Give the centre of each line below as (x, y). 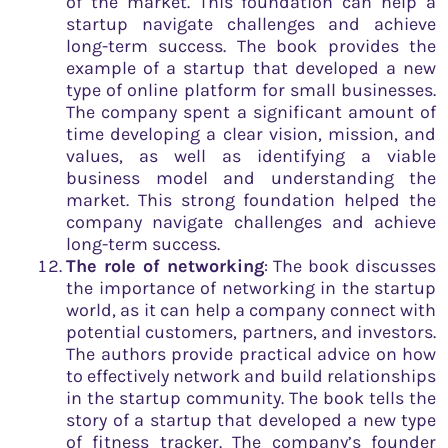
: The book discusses (349, 266)
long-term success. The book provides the (251, 46)
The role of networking (165, 266)
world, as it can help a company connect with (251, 310)
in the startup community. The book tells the (251, 398)
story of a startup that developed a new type (251, 420)
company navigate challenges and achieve (251, 222)
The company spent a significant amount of (251, 112)
